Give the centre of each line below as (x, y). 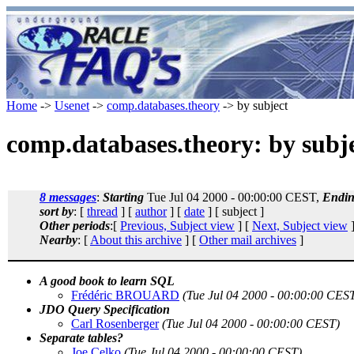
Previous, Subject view (177, 225)
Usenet (72, 105)
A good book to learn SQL (107, 281)
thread (102, 211)
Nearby (58, 239)
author (151, 211)
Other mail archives (248, 239)
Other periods (75, 225)
